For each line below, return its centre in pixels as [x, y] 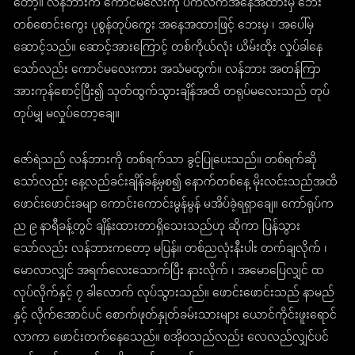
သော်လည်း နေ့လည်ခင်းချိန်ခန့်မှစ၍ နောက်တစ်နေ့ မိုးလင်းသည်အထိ [176, 183]
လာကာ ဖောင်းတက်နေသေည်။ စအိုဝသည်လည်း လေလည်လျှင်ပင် [172, 338]
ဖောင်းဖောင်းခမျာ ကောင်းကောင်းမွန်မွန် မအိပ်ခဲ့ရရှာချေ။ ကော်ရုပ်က [174, 205]
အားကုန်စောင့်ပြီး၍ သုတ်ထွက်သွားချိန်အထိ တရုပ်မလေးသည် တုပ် [172, 93]
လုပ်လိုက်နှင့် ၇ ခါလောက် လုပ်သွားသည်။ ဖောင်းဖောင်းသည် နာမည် [174, 294]
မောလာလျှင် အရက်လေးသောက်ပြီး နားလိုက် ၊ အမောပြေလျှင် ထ [169, 272]
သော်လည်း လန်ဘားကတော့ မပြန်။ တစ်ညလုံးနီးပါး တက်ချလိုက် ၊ [171, 250]
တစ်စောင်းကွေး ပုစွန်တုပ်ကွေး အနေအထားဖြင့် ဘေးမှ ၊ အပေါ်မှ [164, 26]
